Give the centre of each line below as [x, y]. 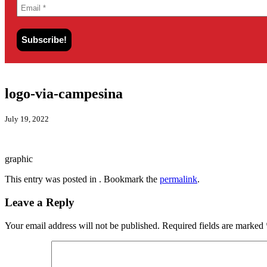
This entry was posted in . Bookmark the [82, 179]
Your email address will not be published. [82, 225]
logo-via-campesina [64, 93]
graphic [19, 159]
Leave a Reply [40, 203]
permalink [178, 179]
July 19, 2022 [27, 119]
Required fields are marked [214, 225]
